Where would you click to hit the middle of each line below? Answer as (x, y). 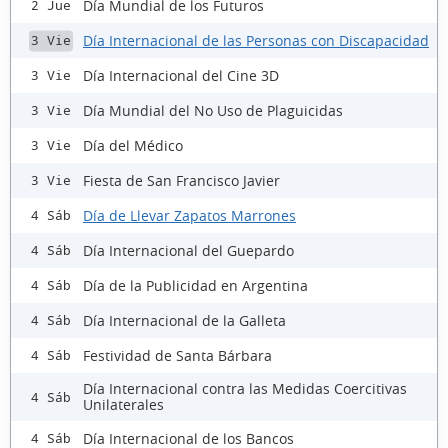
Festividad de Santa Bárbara (177, 355)
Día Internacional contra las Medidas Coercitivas (245, 389)
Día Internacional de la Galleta (184, 320)
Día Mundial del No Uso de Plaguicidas (213, 110)
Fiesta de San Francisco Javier (181, 180)
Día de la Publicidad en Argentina (195, 285)
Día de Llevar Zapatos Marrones (189, 215)
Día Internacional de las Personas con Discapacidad (256, 40)
